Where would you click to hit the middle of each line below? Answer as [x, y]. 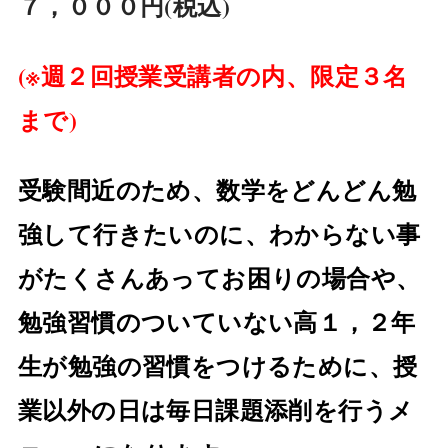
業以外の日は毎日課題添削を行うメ [215, 410]
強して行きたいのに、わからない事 [219, 234]
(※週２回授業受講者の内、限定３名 [212, 75]
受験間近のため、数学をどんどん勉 [217, 190]
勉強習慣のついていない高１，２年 [216, 322]
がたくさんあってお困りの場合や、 [219, 278]
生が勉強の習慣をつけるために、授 [217, 366]
